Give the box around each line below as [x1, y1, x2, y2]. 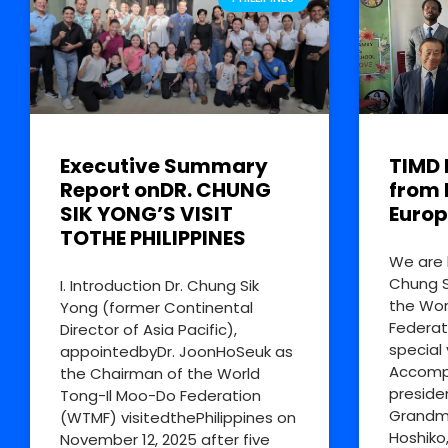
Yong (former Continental [60, 297, 253, 319]
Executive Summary [60, 152, 268, 181]
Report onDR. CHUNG [60, 176, 271, 205]
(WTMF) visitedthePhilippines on [60, 407, 296, 429]
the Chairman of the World [60, 363, 260, 385]
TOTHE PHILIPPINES [60, 224, 246, 253]
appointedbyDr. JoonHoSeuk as [60, 341, 293, 363]
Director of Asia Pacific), [60, 319, 237, 341]
